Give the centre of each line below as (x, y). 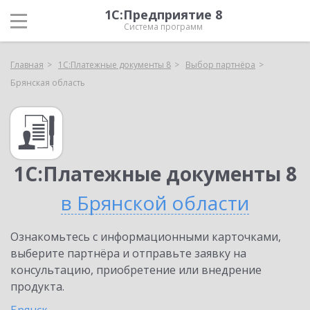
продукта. (37, 286)
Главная (27, 65)
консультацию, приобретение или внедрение (136, 270)
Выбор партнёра (220, 65)
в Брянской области (155, 203)
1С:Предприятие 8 (163, 15)
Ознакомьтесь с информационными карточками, (146, 237)
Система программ (163, 27)
